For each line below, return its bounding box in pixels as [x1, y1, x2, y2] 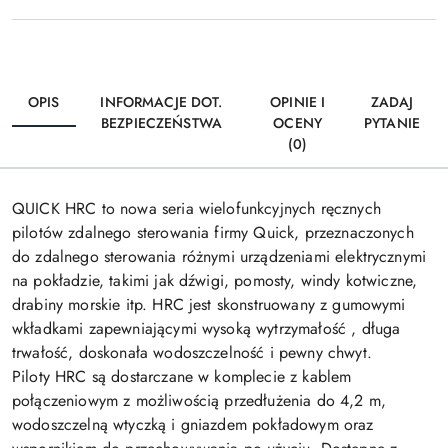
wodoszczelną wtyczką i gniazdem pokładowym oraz [12, 413, 374, 437]
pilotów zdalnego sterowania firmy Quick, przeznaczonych [12, 221, 414, 245]
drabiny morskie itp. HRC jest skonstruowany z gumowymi [12, 293, 406, 317]
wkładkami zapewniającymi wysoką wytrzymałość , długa [12, 317, 401, 341]
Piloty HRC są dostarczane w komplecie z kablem [12, 365, 352, 389]
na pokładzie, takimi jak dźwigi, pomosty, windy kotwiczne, [12, 269, 418, 293]
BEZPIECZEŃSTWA [100, 113, 222, 134]
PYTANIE [364, 113, 420, 134]
